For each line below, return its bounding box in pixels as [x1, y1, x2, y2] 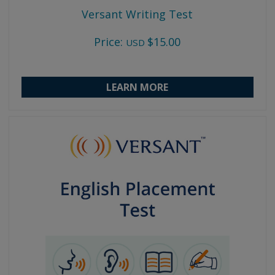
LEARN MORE [106, 80, 169, 94]
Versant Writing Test [82, 6, 193, 21]
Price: [94, 34, 123, 49]
